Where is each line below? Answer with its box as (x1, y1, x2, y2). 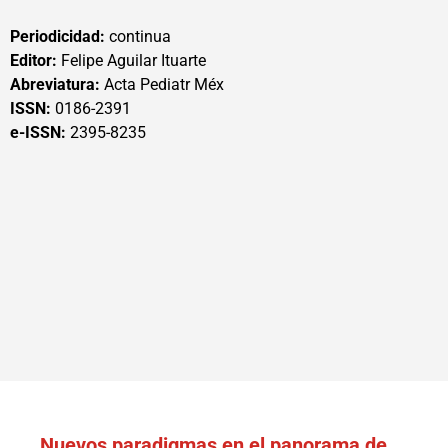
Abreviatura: (10, 75, 100, 94)
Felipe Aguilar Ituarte (57, 51, 206, 70)
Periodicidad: (10, 27, 105, 46)
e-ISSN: (10, 123, 70, 142)
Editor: (10, 51, 57, 70)
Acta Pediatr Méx (100, 75, 224, 94)
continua (105, 27, 171, 46)
